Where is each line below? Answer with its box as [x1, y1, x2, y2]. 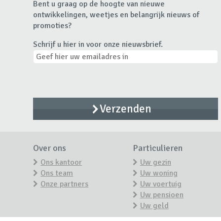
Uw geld [140, 200, 169, 211]
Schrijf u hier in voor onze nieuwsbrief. [33, 39, 163, 49]
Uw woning [140, 168, 178, 178]
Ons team [40, 168, 74, 178]
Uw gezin [140, 157, 171, 167]
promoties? [33, 20, 72, 31]
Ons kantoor [40, 157, 82, 167]
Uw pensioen [140, 189, 184, 200]
